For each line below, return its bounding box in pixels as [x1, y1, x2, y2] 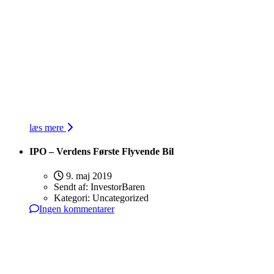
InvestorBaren [91, 181, 145, 192]
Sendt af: [54, 181, 91, 192]
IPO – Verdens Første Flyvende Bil [29, 146, 174, 157]
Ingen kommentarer [39, 203, 114, 214]
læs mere [29, 122, 66, 133]
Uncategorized [92, 192, 149, 203]
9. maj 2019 [64, 170, 112, 181]
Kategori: [54, 192, 92, 203]
